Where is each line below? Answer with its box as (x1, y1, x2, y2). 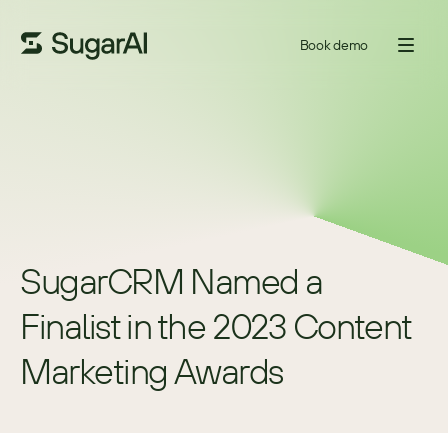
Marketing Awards (20, 348, 283, 393)
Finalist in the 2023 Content (20, 303, 411, 348)
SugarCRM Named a (20, 258, 323, 303)
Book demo (299, 35, 368, 54)
